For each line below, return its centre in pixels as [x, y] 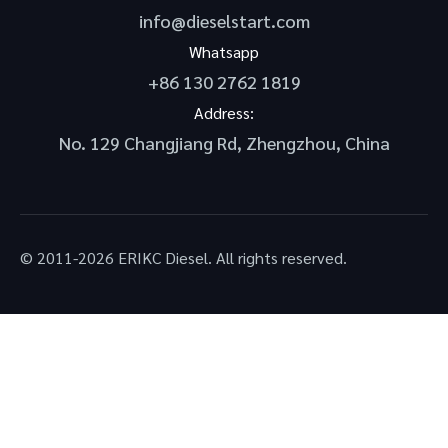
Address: [224, 113]
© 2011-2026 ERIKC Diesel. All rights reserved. [183, 257]
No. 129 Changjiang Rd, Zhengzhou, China [224, 143]
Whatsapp [224, 52]
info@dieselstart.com [224, 20]
